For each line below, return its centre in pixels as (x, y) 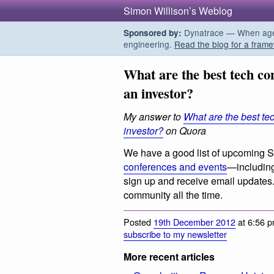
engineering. (149, 44)
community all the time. (173, 194)
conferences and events (175, 166)
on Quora (185, 131)
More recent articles (169, 256)
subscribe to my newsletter (175, 234)
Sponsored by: (153, 33)
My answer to (154, 117)
